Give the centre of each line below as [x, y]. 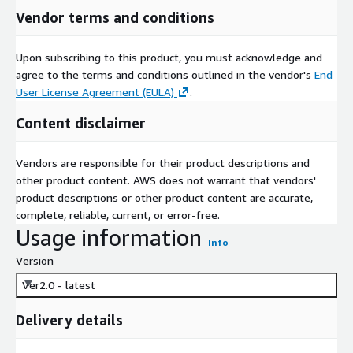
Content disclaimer [81, 123]
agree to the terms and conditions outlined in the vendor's [165, 74]
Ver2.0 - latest [59, 284]
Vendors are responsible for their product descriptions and [163, 162]
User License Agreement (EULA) [95, 91]
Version [35, 260]
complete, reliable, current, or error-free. [118, 214]
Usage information [109, 237]
